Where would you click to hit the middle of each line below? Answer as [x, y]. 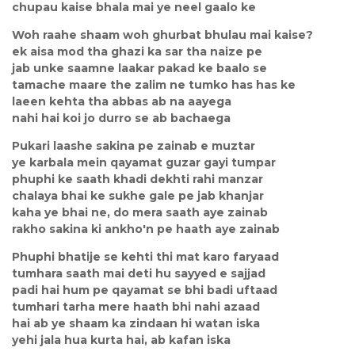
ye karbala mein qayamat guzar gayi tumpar [144, 162]
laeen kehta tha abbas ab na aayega [122, 101]
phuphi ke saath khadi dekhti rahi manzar [137, 179]
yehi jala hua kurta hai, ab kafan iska [121, 340]
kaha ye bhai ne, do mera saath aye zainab [140, 212]
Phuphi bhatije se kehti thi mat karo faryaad [145, 256]
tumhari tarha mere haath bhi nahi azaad [136, 306]
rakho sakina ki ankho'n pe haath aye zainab [146, 229]
